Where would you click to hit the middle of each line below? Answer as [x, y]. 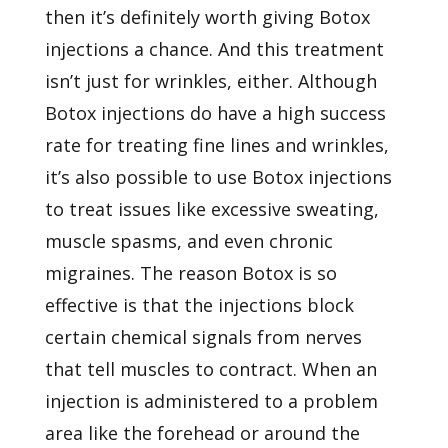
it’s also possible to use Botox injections [218, 177]
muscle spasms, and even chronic [188, 241]
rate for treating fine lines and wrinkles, [216, 145]
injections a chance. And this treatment [214, 49]
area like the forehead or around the [202, 433]
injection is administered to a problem [211, 401]
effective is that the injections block [199, 305]
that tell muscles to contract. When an [210, 369]
